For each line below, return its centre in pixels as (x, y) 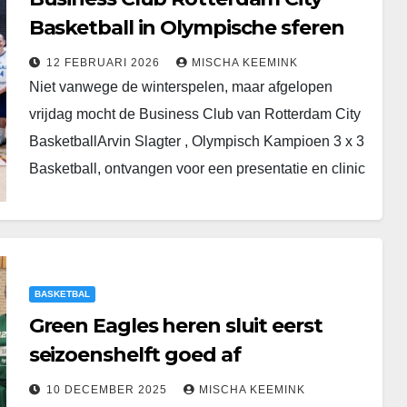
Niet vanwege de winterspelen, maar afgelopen (180, 86)
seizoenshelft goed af (134, 354)
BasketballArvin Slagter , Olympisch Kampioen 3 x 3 (196, 141)
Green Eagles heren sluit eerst (175, 325)
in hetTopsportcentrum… (107, 195)
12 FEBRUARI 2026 (104, 62)
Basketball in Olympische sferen (186, 27)
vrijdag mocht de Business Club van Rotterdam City (194, 114)
